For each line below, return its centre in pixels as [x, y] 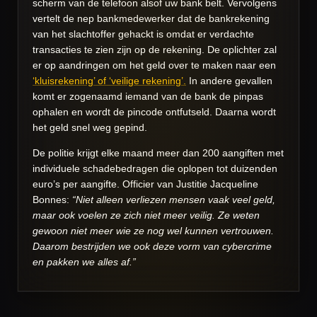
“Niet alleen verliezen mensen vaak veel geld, [174, 199]
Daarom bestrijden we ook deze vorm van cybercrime [152, 246]
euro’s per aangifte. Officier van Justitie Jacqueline [145, 184]
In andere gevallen [229, 80]
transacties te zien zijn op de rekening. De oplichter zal [155, 49]
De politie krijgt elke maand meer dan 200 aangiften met [158, 152]
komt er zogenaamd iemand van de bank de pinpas [148, 96]
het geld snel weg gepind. [90, 127]
